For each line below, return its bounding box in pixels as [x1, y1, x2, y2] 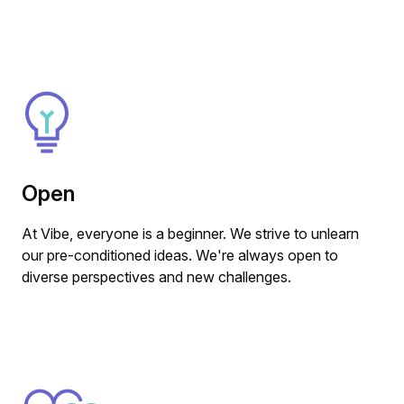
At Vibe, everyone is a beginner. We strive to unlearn [22, 225, 359, 243]
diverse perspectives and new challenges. [22, 268, 291, 287]
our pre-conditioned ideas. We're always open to [22, 246, 338, 265]
